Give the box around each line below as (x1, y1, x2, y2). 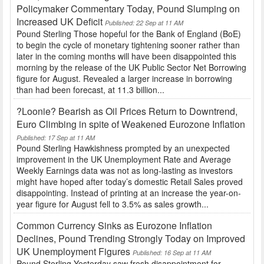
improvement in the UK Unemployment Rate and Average (16, 153, 231, 166)
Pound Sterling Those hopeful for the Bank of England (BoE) (16, 28, 241, 40)
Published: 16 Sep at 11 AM (133, 248, 211, 258)
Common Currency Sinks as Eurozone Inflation (16, 219, 212, 233)
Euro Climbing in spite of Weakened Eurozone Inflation (16, 117, 245, 131)
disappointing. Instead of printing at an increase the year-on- (16, 187, 241, 199)
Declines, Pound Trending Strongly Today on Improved (16, 232, 245, 246)
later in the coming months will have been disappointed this (16, 50, 236, 62)
